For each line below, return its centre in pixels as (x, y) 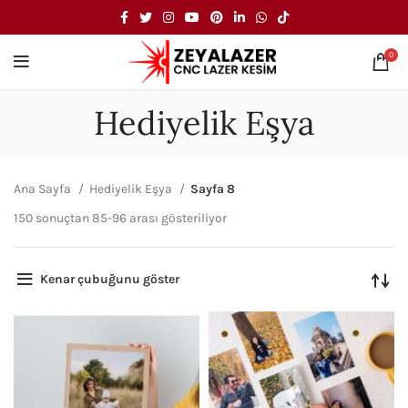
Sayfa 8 (213, 189)
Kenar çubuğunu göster (109, 279)
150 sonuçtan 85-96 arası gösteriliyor (120, 218)
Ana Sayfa (44, 189)
